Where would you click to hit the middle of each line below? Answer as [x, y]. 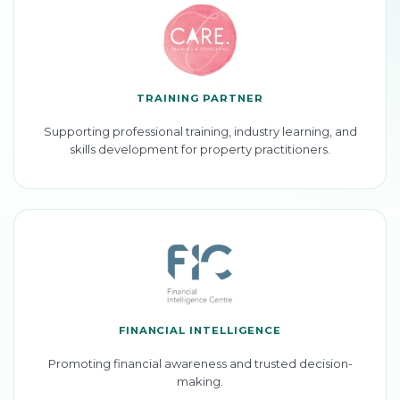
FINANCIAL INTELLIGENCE [200, 330]
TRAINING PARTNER [200, 98]
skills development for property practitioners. [200, 149]
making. [200, 381]
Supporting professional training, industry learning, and [200, 131]
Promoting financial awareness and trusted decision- [200, 363]
